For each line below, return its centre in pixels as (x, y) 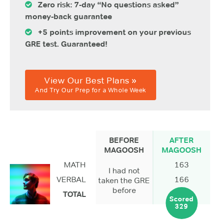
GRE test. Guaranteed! (66, 44)
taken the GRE (124, 180)
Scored (182, 199)
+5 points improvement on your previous (111, 32)
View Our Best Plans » (91, 81)
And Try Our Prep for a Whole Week (91, 90)
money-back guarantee (69, 17)
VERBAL (71, 179)
